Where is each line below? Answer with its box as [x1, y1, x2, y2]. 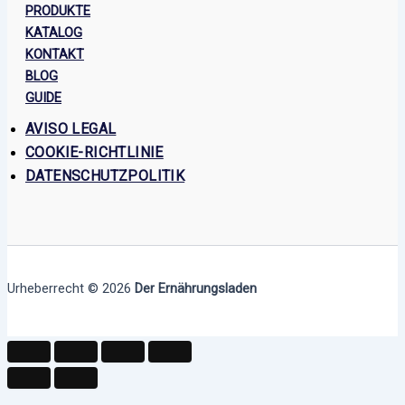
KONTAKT [25, 45, 84, 62]
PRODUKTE [25, 2, 90, 19]
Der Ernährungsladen [135, 279, 257, 297]
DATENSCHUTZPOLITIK [25, 166, 185, 184]
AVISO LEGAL [25, 119, 117, 137]
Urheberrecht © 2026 [7, 279, 135, 297]
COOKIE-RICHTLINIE [25, 143, 164, 161]
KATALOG [25, 24, 82, 41]
